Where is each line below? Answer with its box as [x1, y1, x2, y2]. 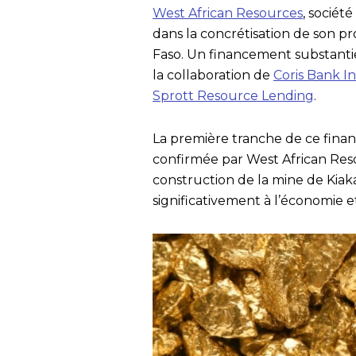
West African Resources [153, 6, 303, 21]
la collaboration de [153, 68, 273, 83]
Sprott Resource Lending [153, 88, 314, 103]
